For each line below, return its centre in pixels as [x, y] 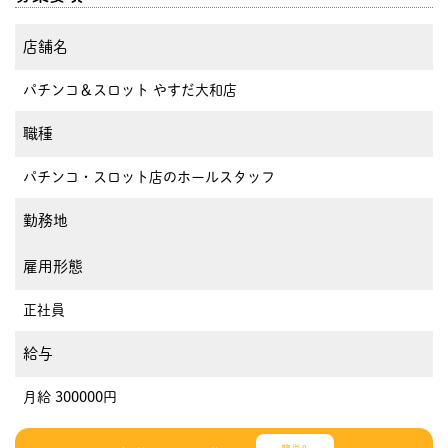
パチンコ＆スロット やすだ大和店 [130, 89]
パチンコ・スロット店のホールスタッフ [149, 176]
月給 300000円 [70, 396]
